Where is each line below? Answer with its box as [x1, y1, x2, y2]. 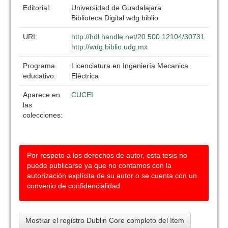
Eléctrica [71, 72, 99, 80]
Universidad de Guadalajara [71, 4, 162, 12]
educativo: [23, 72, 59, 80]
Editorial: [23, 4, 53, 12]
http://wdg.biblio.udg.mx [71, 43, 148, 51]
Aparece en [23, 91, 61, 99]
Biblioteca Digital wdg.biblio [71, 14, 159, 22]
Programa [23, 62, 55, 70]
